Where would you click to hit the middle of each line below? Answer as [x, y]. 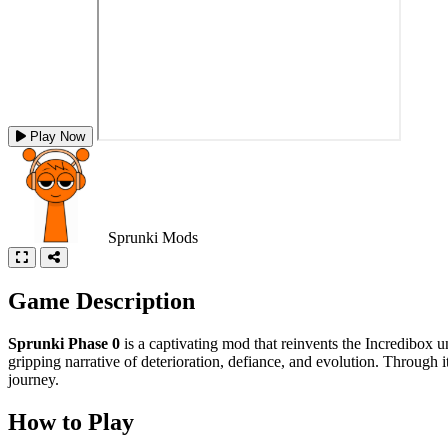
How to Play [71, 421]
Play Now [57, 136]
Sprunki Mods [153, 237]
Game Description [101, 300]
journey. [33, 379]
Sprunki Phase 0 [64, 343]
